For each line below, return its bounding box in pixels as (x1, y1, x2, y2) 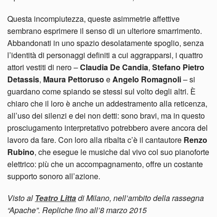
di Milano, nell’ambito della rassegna (76, 192, 204, 203)
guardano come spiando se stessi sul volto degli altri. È (7, 85, 196, 97)
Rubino (7, 146, 34, 157)
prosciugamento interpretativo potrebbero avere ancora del (7, 122, 208, 133)
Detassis (7, 73, 39, 85)
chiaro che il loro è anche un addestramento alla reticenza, (7, 97, 207, 109)
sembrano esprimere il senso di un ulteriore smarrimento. (7, 25, 202, 36)
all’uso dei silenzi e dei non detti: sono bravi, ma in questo (7, 109, 205, 121)
